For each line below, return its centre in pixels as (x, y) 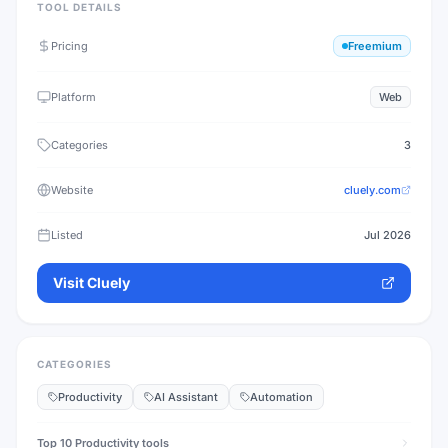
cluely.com (372, 190)
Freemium (375, 46)
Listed (67, 235)
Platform (73, 97)
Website (72, 190)
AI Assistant (186, 397)
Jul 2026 (387, 235)
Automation (281, 397)
